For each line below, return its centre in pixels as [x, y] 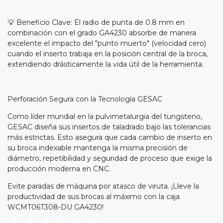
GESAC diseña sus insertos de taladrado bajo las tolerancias [109, 127]
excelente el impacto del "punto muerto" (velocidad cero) [107, 44]
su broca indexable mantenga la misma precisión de [98, 148]
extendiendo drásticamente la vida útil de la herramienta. [106, 64]
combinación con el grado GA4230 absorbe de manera [102, 33]
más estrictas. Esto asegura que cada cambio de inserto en [110, 138]
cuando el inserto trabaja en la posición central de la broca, [108, 54]
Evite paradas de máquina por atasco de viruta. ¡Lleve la [103, 186]
